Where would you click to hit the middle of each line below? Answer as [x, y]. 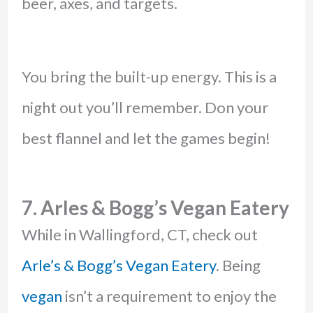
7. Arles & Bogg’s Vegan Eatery [155, 207]
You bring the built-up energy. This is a [149, 76]
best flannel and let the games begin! [146, 138]
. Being [238, 265]
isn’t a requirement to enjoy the [169, 296]
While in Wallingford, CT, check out [139, 234]
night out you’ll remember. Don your [145, 107]
